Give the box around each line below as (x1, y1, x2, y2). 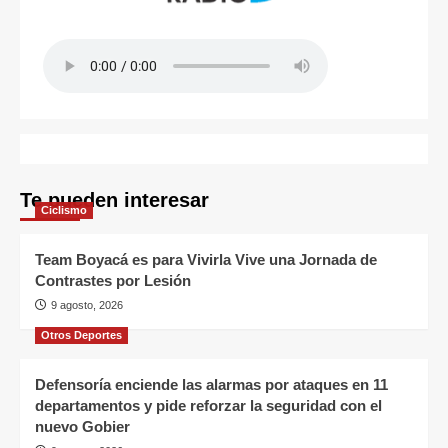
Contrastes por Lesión (35, 272, 191, 290)
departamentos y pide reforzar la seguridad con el (35, 397, 382, 415)
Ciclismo (41, 204, 87, 217)
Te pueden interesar (20, 189, 209, 212)
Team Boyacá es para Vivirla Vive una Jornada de (35, 251, 377, 269)
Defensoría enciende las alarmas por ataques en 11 (35, 376, 388, 394)
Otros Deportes (41, 329, 122, 342)
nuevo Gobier (35, 418, 130, 436)
